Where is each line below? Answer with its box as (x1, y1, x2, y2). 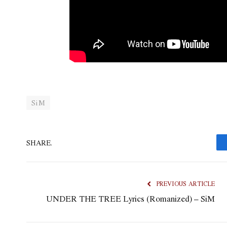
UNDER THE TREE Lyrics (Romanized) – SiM (46, 193, 215, 205)
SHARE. (26, 137, 52, 148)
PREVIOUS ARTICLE (155, 179, 215, 188)
